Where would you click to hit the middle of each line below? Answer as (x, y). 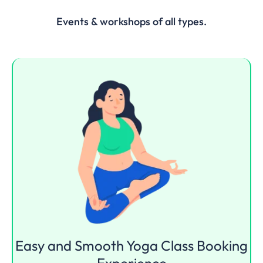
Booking (222, 245)
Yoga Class (161, 245)
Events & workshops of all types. (131, 21)
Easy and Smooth (71, 245)
